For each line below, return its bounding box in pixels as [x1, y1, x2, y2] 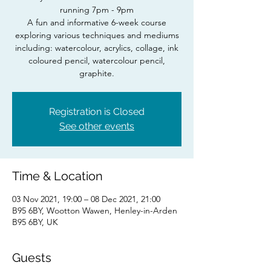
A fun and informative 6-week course [27, 17, 166, 28]
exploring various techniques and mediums [15, 30, 179, 41]
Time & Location [12, 169, 103, 184]
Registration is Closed [49, 106, 145, 118]
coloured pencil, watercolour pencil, [28, 55, 165, 67]
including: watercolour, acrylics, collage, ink [15, 42, 178, 54]
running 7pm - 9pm [60, 4, 134, 16]
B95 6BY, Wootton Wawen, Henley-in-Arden [12, 205, 177, 217]
